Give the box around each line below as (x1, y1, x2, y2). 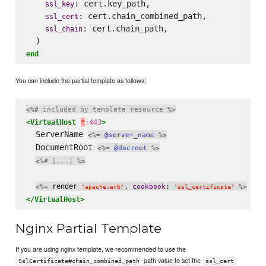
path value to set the (142, 255, 203, 265)
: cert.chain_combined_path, (78, 11, 207, 21)
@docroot (113, 144, 147, 152)
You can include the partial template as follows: (15, 75, 147, 85)
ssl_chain (45, 24, 83, 33)
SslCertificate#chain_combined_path (18, 257, 140, 264)
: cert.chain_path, (82, 23, 168, 33)
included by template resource (38, 105, 167, 113)
